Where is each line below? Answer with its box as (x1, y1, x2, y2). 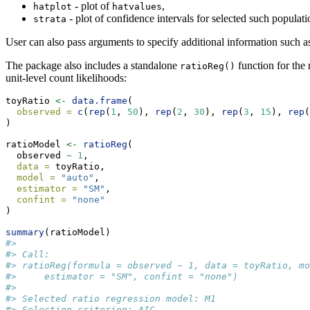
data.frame (72, 95, 127, 106)
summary (6, 226, 44, 237)
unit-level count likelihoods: (6, 71, 127, 84)
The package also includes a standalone (6, 59, 180, 71)
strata (33, 13, 66, 24)
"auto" (61, 172, 94, 183)
